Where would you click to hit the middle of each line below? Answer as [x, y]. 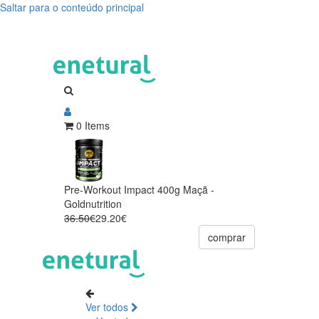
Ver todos [108, 307]
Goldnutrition [93, 203]
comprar [227, 237]
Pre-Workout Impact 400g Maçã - [139, 189]
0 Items [93, 125]
